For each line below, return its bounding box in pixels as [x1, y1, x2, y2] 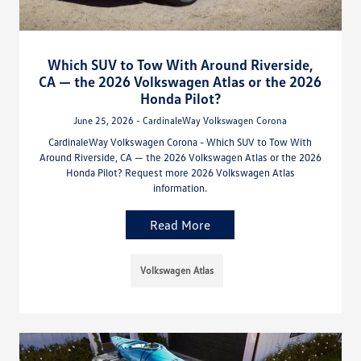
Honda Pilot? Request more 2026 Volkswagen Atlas [65, 166, 295, 180]
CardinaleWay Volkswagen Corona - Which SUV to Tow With [48, 135, 313, 149]
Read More [150, 217, 211, 234]
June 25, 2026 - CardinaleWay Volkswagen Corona [73, 114, 288, 127]
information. [153, 181, 208, 195]
